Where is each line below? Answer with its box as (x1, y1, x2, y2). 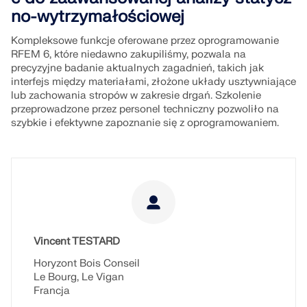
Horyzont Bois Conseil (34, 257, 140, 270)
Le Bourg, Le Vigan (34, 271, 124, 284)
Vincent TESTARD (34, 235, 120, 248)
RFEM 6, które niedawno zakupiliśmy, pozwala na (11, 48, 246, 61)
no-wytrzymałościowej (11, 6, 184, 27)
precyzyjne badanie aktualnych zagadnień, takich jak (11, 62, 264, 75)
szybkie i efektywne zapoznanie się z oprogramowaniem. (11, 116, 279, 130)
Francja (34, 284, 70, 297)
